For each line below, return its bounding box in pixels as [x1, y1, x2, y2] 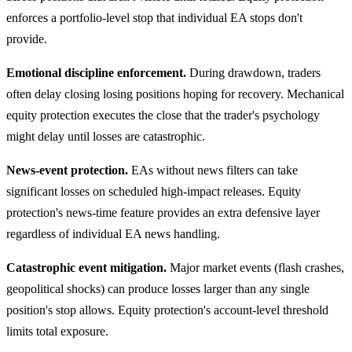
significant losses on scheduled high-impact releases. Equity [6, 184, 301, 198]
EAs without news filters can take [128, 163, 298, 177]
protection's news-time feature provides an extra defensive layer [6, 205, 320, 219]
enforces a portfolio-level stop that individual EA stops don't [6, 10, 302, 24]
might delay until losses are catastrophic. [6, 129, 205, 143]
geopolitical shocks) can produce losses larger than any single [6, 281, 310, 295]
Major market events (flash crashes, [167, 260, 344, 274]
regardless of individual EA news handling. [6, 226, 220, 240]
